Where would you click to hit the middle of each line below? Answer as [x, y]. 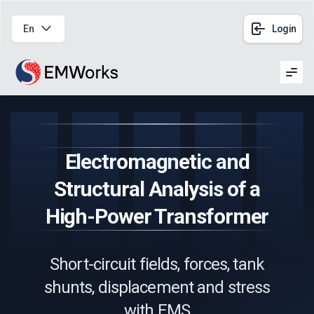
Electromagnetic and [157, 162]
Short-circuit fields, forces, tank [157, 264]
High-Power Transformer [157, 216]
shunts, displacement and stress [157, 287]
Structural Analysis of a [157, 189]
